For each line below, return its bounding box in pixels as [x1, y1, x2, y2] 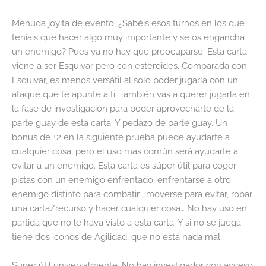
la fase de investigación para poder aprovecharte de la [12, 103, 234, 114]
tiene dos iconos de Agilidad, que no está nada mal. [12, 232, 222, 242]
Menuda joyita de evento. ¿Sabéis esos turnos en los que [12, 18, 245, 28]
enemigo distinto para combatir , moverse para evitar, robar [12, 189, 252, 199]
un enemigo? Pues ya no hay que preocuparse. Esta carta [12, 46, 247, 57]
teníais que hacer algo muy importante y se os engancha [12, 32, 245, 43]
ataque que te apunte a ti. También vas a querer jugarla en [12, 89, 250, 100]
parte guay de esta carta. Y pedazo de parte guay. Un [12, 118, 227, 128]
